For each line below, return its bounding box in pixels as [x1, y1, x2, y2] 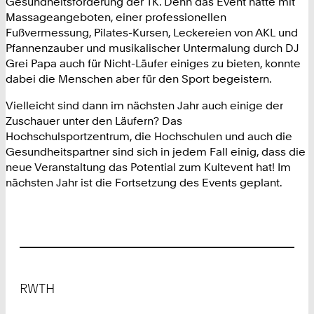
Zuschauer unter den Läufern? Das [6, 114, 182, 128]
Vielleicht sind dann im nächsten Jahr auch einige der [6, 98, 283, 113]
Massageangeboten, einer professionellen [6, 10, 226, 25]
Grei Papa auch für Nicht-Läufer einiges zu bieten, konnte [6, 56, 301, 71]
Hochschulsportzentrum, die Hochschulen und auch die [6, 129, 292, 144]
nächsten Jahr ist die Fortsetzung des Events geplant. [6, 175, 282, 190]
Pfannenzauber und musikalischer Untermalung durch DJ [6, 41, 299, 55]
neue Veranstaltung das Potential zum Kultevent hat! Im [6, 160, 291, 175]
